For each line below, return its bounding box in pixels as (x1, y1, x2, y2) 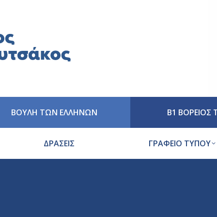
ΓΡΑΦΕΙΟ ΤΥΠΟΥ (148, 138, 211, 149)
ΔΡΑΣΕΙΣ (43, 138, 75, 149)
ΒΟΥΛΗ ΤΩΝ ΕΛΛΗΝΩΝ (11, 107, 97, 118)
